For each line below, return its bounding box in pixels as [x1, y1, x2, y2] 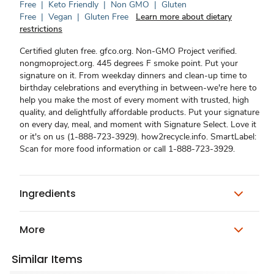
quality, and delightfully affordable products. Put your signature [20, 106, 259, 118]
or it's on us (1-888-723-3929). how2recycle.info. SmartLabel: [20, 131, 256, 143]
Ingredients [20, 186, 76, 201]
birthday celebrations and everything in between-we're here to [20, 82, 257, 94]
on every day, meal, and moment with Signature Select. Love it [20, 119, 256, 130]
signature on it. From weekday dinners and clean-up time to [20, 70, 247, 81]
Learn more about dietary [136, 11, 232, 23]
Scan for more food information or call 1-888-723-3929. [20, 143, 235, 155]
